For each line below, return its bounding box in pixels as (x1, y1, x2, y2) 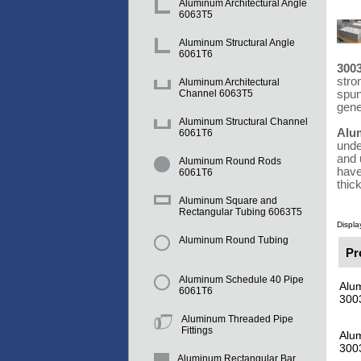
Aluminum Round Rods (179, 156, 281, 168)
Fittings (181, 325, 213, 337)
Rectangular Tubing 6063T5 (179, 206, 302, 218)
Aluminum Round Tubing (179, 234, 288, 247)
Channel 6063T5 (179, 88, 253, 100)
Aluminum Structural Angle (179, 37, 295, 49)
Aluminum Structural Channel (179, 116, 308, 128)
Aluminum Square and (179, 195, 277, 207)
